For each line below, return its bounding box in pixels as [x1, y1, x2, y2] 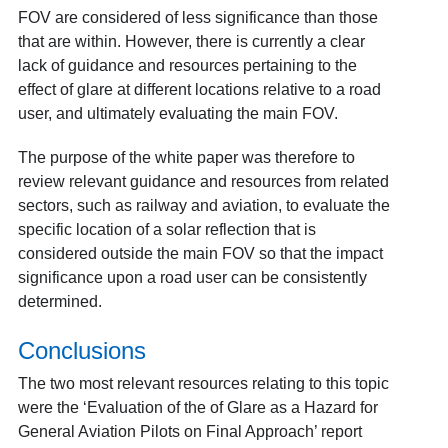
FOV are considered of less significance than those [17, 8, 378, 26]
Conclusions [17, 336, 146, 364]
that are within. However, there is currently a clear [17, 32, 365, 50]
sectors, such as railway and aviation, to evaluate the [17, 196, 390, 214]
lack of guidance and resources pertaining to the [17, 56, 357, 74]
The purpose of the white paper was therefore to [17, 148, 355, 166]
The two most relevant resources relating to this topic [17, 374, 389, 392]
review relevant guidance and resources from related [17, 172, 389, 190]
